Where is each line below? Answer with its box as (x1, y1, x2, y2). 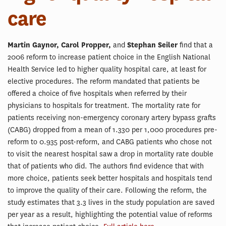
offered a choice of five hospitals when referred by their (8, 89, 187, 98)
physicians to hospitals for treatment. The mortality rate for (8, 101, 200, 110)
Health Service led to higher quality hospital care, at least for (8, 65, 206, 74)
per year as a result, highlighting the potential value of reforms (8, 210, 212, 219)
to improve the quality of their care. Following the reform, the (8, 186, 207, 195)
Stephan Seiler (127, 40, 178, 50)
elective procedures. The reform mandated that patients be (8, 77, 200, 86)
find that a (178, 40, 213, 50)
